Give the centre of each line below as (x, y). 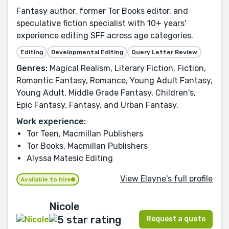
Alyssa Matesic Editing (70, 158)
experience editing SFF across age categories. (105, 35)
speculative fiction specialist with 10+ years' (101, 23)
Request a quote (176, 219)
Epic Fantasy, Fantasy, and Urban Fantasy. (97, 105)
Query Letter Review (164, 52)
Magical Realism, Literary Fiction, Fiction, (127, 68)
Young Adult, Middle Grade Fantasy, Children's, (106, 93)
